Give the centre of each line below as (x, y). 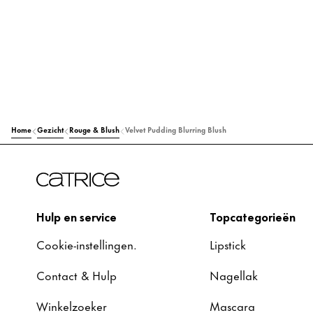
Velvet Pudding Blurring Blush (176, 129)
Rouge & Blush (94, 129)
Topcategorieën (253, 216)
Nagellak (234, 275)
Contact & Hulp (77, 275)
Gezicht (50, 129)
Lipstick (228, 244)
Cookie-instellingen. (87, 244)
